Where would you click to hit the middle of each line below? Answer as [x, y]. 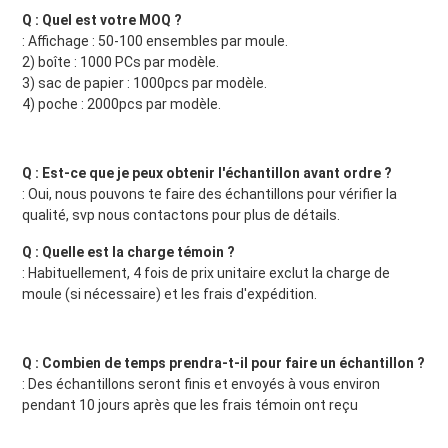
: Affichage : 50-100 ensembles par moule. [154, 41]
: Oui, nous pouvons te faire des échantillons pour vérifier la [209, 194]
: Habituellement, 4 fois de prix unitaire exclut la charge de [205, 273]
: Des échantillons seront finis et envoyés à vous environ [200, 384]
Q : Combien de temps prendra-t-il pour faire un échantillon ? [223, 363]
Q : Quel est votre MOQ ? [101, 20]
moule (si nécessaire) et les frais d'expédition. [169, 294]
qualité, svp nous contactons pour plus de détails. [180, 215]
